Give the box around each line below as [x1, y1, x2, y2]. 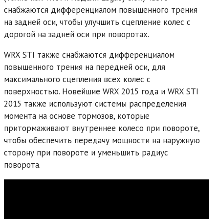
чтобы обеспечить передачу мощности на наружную [4, 134, 200, 146]
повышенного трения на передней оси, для [4, 61, 165, 72]
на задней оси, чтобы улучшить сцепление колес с [4, 16, 191, 27]
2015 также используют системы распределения [4, 98, 186, 109]
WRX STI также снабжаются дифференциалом [4, 49, 175, 60]
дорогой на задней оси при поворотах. [4, 28, 149, 40]
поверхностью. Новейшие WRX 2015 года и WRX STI [4, 86, 198, 97]
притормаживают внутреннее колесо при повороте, [4, 122, 199, 133]
